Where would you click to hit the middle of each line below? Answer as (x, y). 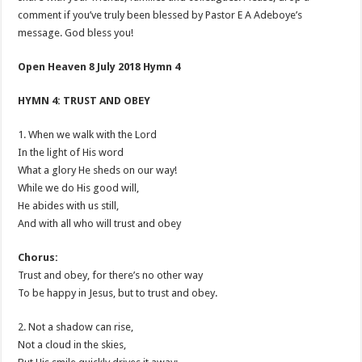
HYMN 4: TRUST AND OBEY (84, 101)
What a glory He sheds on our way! (98, 170)
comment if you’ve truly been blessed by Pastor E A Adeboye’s (160, 15)
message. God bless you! (76, 33)
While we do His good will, (79, 188)
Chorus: (38, 257)
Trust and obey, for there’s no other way (111, 275)
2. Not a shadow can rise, (76, 327)
